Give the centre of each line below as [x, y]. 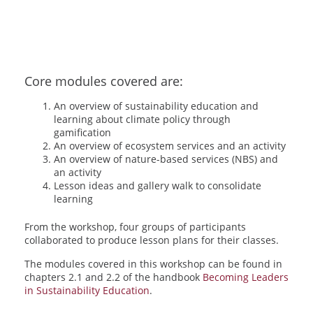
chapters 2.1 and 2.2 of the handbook [114, 277]
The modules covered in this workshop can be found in [153, 263]
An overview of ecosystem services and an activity [171, 145]
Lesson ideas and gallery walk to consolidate [158, 185]
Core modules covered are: [104, 81]
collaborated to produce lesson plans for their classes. [152, 240]
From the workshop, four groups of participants [135, 226]
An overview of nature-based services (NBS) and [166, 159]
